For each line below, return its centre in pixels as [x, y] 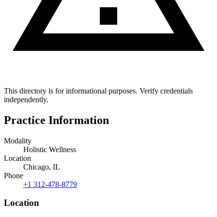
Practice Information [56, 120]
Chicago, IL [42, 167]
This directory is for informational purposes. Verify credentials [98, 91]
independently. [26, 99]
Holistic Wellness [50, 149]
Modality [18, 140]
